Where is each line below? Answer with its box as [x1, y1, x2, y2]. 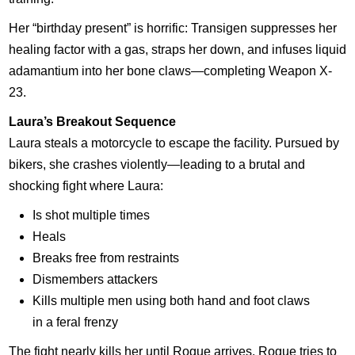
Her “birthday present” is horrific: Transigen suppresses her [8, 21, 337, 35]
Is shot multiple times [32, 208, 150, 222]
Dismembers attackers [32, 273, 158, 286]
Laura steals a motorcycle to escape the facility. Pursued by [8, 136, 339, 150]
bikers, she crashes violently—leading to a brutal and [8, 158, 305, 171]
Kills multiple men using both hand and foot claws [32, 294, 310, 307]
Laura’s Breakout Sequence [8, 115, 176, 128]
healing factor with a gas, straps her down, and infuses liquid [8, 43, 346, 56]
